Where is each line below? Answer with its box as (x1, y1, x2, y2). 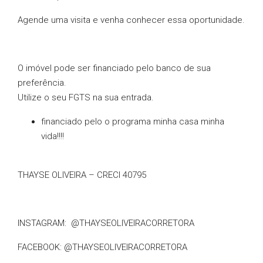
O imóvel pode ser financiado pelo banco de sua (18, 63, 211, 73)
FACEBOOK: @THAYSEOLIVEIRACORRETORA (18, 242, 187, 252)
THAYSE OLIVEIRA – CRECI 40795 (18, 170, 146, 180)
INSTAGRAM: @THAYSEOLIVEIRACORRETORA (18, 218, 194, 228)
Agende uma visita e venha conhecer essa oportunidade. (18, 15, 245, 25)
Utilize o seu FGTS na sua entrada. (18, 92, 154, 103)
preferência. (18, 77, 66, 88)
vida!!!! (41, 131, 64, 141)
